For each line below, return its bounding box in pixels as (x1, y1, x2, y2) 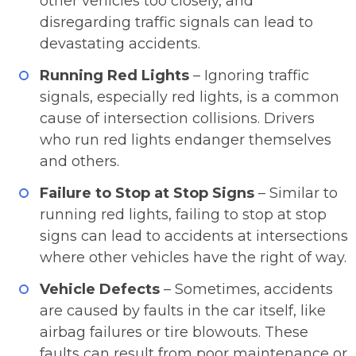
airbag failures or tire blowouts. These (40, 323, 308, 341)
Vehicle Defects (40, 281, 160, 298)
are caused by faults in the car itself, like (40, 302, 326, 319)
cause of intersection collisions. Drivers (40, 110, 315, 127)
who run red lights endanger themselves (40, 131, 331, 149)
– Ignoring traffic (189, 67, 309, 84)
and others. (40, 153, 119, 170)
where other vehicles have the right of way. (40, 249, 346, 266)
